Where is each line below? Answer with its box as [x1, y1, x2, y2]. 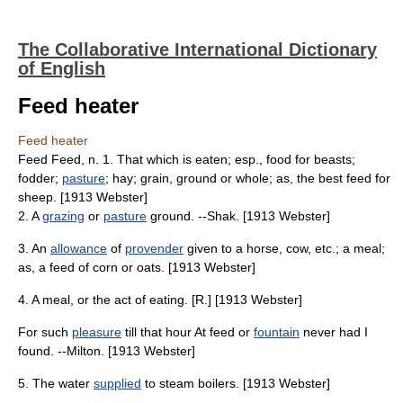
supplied [94, 376, 141, 390]
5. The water [18, 376, 94, 390]
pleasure [72, 325, 121, 339]
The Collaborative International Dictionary [18, 40, 377, 59]
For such [18, 325, 72, 339]
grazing [42, 209, 85, 223]
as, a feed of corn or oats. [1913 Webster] [18, 260, 255, 274]
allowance [50, 241, 107, 255]
